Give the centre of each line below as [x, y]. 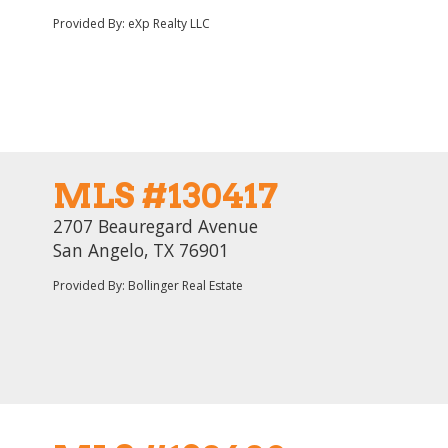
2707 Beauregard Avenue [155, 226]
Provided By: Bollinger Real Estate [148, 285]
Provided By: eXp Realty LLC [131, 23]
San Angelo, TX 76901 [141, 250]
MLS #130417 [165, 195]
